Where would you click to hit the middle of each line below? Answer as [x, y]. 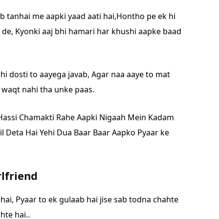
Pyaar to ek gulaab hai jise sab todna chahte [97, 199]
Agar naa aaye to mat [131, 74]
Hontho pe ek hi [146, 16]
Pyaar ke [153, 132]
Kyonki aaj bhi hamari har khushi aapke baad [98, 31]
